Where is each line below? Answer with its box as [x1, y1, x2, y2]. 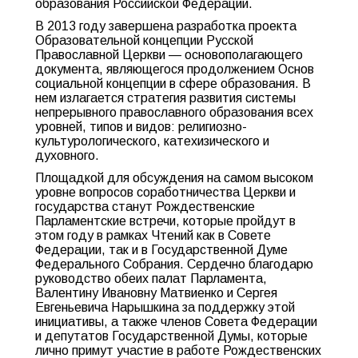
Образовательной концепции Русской [35, 34, 253, 47]
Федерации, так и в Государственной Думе [35, 243, 288, 257]
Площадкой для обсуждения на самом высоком [35, 171, 313, 185]
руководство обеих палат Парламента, [35, 272, 267, 285]
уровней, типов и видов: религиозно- [35, 120, 247, 133]
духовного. [35, 149, 99, 162]
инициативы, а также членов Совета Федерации [35, 315, 317, 328]
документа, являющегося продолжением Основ [35, 62, 314, 76]
